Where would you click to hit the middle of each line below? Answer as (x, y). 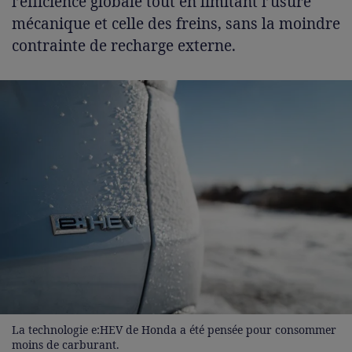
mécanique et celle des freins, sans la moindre (176, 24)
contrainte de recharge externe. (124, 46)
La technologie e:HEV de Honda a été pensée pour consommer (174, 330)
